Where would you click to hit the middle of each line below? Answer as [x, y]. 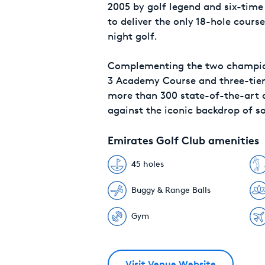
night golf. [132, 36]
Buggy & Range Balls [171, 190]
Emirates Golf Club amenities [183, 140]
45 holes [148, 164]
